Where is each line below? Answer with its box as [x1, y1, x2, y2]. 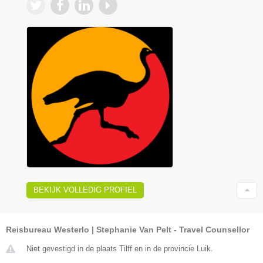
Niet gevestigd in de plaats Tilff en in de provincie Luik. [26, 244, 213, 253]
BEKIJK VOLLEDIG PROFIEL [33, 185, 137, 194]
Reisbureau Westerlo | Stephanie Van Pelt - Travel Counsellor [6, 224, 249, 234]
